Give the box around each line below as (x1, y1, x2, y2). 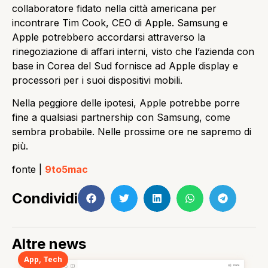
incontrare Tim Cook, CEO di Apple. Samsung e (12, 16, 228, 29)
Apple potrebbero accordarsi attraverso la (12, 31, 205, 43)
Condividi (12, 189, 78, 207)
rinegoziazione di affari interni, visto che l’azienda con (12, 45, 254, 57)
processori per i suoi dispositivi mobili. (12, 74, 182, 86)
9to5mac (45, 163, 88, 175)
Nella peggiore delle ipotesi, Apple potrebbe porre (12, 97, 240, 109)
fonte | (12, 163, 45, 175)
